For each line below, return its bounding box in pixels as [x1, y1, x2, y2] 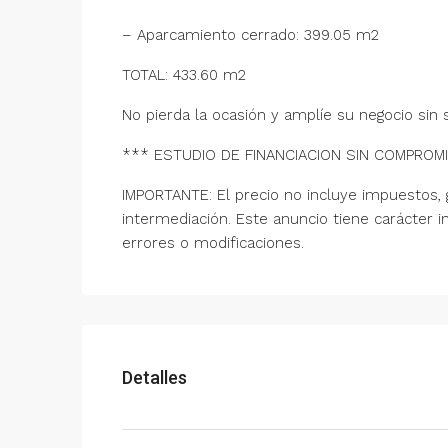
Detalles [122, 366, 187, 388]
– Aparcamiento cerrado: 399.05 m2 [122, 26, 379, 44]
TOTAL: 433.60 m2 [122, 66, 246, 84]
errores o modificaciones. [122, 234, 304, 252]
